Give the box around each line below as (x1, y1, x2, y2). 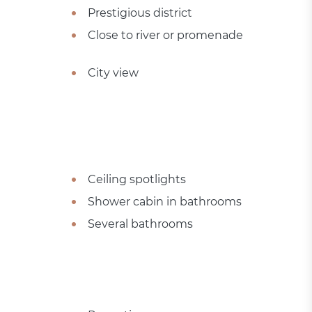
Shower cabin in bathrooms (87, 194, 242, 208)
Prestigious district (87, 6, 192, 19)
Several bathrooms (87, 217, 193, 231)
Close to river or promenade (87, 28, 243, 42)
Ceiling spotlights (87, 172, 186, 186)
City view (87, 65, 139, 79)
